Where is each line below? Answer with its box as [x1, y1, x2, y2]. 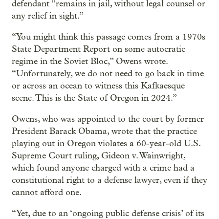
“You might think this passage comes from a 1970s [12, 31, 205, 42]
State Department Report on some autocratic [12, 44, 185, 54]
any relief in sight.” [12, 10, 84, 21]
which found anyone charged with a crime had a [12, 162, 195, 173]
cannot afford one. [12, 187, 82, 197]
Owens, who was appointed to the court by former [12, 113, 204, 124]
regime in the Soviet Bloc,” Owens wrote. [12, 56, 168, 66]
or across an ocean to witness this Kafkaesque [12, 80, 185, 91]
